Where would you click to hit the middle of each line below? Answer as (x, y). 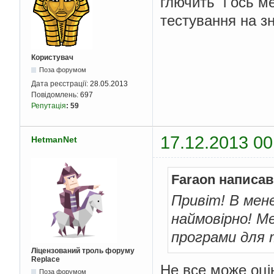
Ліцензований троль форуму (83, 250)
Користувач (52, 58)
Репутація (49, 106)
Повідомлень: (56, 95)
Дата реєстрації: (61, 84)
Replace (46, 259)
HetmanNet (54, 139)
